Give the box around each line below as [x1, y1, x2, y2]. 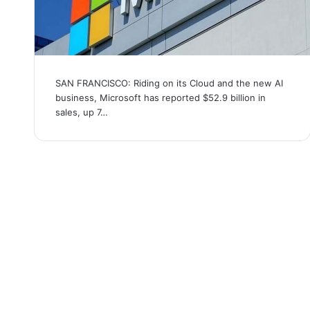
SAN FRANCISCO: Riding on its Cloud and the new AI [55, 77, 283, 89]
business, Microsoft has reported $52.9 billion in [55, 92, 266, 104]
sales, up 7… [55, 107, 108, 118]
